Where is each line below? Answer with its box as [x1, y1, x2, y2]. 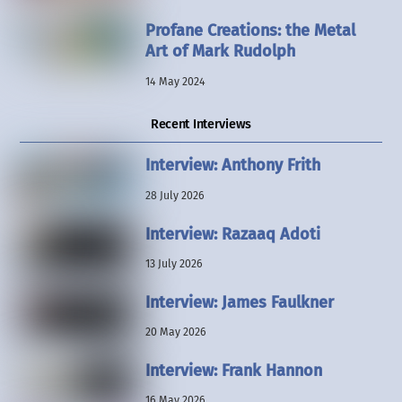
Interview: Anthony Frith [144, 155, 320, 176]
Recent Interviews [150, 116, 252, 132]
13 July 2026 [144, 257, 203, 270]
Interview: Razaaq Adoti [144, 223, 320, 244]
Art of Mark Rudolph [144, 41, 295, 62]
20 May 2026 [144, 326, 206, 339]
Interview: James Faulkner [144, 292, 334, 312]
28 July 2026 [144, 188, 205, 202]
